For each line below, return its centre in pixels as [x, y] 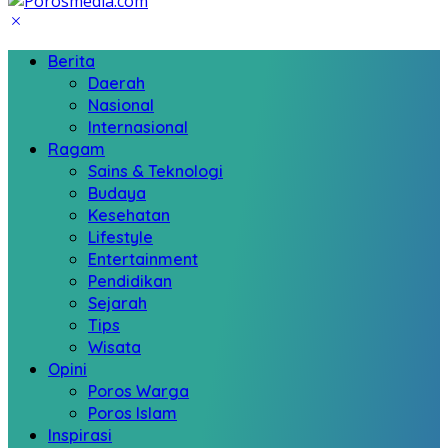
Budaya [117, 193]
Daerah [116, 83]
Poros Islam [132, 413]
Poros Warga [138, 391]
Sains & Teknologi [155, 171]
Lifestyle [120, 237]
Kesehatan [129, 215]
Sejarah [117, 303]
